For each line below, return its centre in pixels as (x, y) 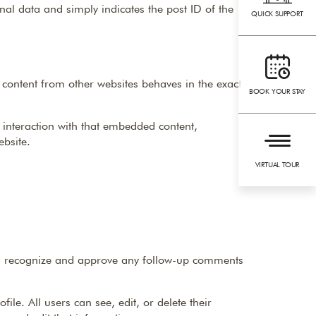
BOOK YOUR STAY (277, 91)
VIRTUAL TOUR (277, 165)
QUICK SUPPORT (277, 14)
